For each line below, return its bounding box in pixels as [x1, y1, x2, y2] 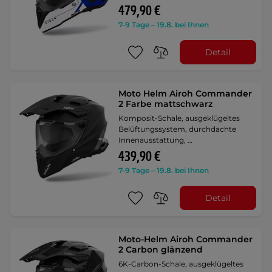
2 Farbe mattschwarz [118, 98, 213, 110]
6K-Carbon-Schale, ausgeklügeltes [118, 259, 244, 269]
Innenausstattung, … [118, 135, 193, 145]
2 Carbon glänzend [118, 244, 203, 256]
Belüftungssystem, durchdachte [118, 124, 237, 134]
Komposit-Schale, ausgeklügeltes [118, 114, 240, 123]
